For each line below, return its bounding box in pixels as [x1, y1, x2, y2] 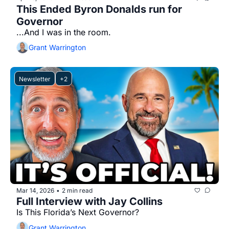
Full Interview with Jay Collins [16, 195, 163, 208]
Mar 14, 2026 [16, 186, 54, 194]
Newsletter [19, 75, 51, 83]
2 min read [62, 186, 93, 194]
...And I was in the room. [16, 27, 111, 37]
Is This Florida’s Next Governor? [16, 207, 139, 217]
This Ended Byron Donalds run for [16, 3, 182, 15]
